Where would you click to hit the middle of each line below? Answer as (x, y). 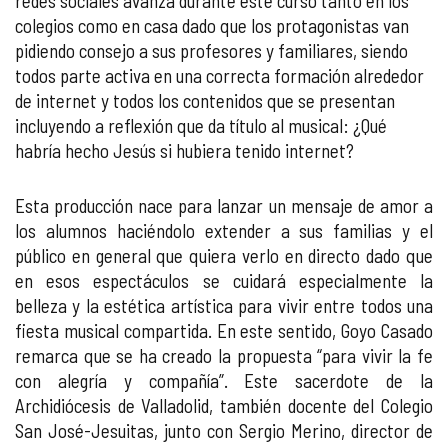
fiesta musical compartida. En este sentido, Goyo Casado (224, 330)
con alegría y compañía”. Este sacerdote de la (224, 380)
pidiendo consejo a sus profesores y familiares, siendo (211, 50)
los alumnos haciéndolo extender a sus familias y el (224, 230)
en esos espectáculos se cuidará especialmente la (224, 280)
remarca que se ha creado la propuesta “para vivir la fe (224, 355)
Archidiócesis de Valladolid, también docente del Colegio (224, 405)
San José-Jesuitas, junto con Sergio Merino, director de (224, 430)
